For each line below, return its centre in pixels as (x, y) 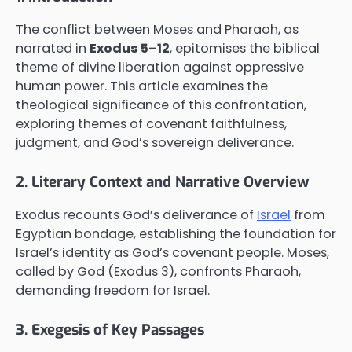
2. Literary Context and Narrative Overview (162, 181)
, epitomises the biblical (245, 48)
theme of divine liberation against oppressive (160, 67)
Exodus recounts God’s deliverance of (136, 214)
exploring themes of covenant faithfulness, (151, 123)
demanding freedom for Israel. (113, 290)
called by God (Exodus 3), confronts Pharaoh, (158, 271)
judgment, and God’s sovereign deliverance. (155, 142)
